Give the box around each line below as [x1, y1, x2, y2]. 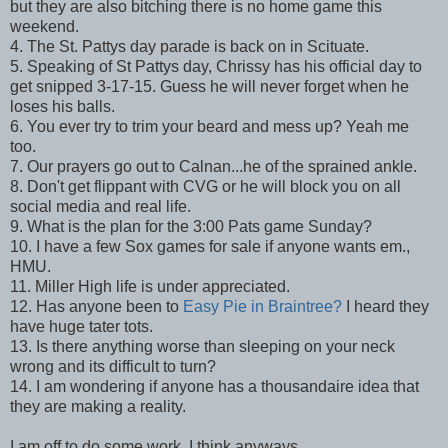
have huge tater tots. [10, 317, 153, 335]
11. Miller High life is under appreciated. [10, 277, 290, 295]
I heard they [342, 297, 429, 315]
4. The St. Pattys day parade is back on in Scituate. [10, 37, 369, 55]
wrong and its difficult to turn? [10, 357, 216, 375]
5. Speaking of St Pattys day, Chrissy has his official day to [10, 57, 422, 75]
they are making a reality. [10, 397, 186, 415]
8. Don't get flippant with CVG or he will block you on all [10, 177, 401, 195]
